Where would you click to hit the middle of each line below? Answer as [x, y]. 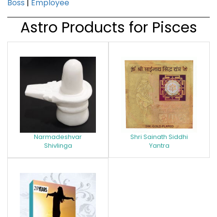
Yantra [159, 145]
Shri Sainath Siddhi [159, 137]
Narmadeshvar [58, 137]
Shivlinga [58, 145]
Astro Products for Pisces [108, 27]
